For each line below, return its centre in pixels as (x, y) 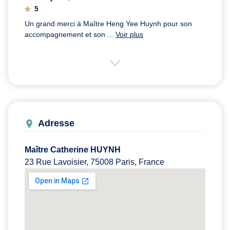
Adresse (56, 123)
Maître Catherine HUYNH (73, 150)
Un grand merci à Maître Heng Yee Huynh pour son (108, 24)
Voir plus (129, 35)
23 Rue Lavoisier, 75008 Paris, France (94, 162)
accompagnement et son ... (70, 35)
